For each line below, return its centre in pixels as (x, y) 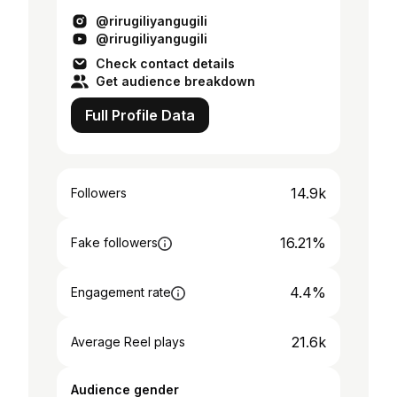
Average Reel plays (128, 342)
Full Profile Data (140, 115)
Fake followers (114, 242)
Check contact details (165, 63)
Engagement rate (121, 292)
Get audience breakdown (175, 81)
